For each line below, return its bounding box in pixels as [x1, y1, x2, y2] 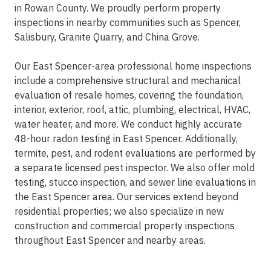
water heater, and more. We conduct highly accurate [15, 118, 242, 131]
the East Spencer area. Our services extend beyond [15, 191, 238, 203]
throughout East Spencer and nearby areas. [15, 234, 206, 247]
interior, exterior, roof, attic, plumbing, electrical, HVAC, [15, 103, 250, 116]
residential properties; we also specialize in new [15, 205, 224, 218]
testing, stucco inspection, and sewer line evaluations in [15, 176, 256, 189]
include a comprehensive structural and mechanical [15, 74, 241, 87]
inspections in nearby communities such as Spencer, [15, 16, 241, 29]
